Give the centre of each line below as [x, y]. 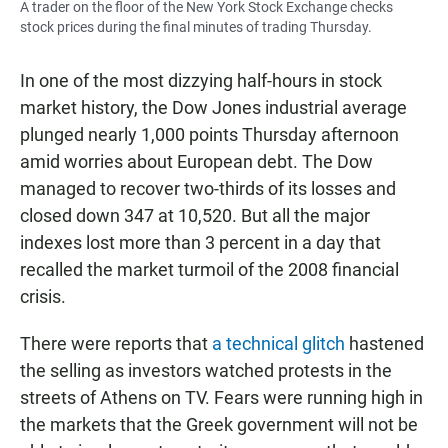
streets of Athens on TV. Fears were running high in [221, 398]
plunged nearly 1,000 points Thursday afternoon [209, 135]
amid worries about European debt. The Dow [196, 162]
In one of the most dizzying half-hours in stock [201, 81]
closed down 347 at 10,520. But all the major [195, 216]
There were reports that [116, 344]
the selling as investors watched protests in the [206, 371]
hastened [384, 344]
